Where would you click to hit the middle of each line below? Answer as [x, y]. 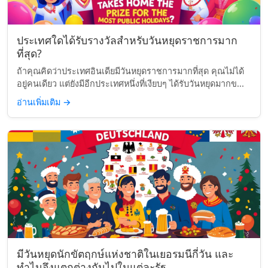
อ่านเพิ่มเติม [40, 102]
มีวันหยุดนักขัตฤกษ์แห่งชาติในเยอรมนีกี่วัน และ [125, 254]
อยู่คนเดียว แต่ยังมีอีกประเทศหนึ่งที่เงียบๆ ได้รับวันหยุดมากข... [130, 83]
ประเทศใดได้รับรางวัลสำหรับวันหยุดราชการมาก [127, 40]
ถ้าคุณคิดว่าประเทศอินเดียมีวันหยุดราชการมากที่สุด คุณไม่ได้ [130, 71]
